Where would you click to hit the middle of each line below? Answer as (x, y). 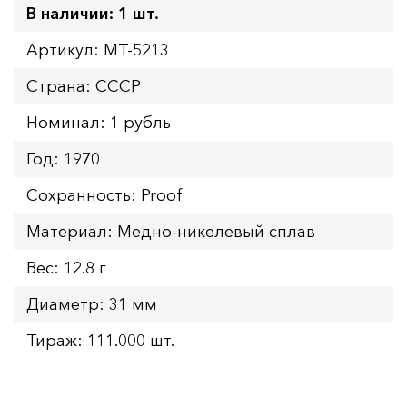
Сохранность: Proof (104, 195)
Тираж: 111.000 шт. (100, 340)
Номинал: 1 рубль (99, 122)
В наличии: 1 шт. (93, 13)
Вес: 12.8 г (66, 268)
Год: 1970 (63, 159)
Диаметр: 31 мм (92, 304)
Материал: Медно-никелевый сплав (171, 231)
